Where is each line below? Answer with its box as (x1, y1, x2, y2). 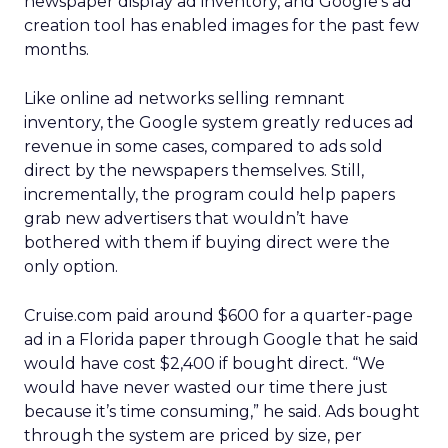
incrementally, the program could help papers (24, 185, 395, 204)
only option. (24, 257, 118, 276)
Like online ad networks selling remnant (24, 89, 345, 108)
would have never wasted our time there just (24, 378, 388, 397)
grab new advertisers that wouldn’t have (24, 209, 349, 228)
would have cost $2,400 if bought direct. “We (24, 354, 385, 373)
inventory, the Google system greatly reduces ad (24, 113, 414, 132)
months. (24, 40, 89, 59)
